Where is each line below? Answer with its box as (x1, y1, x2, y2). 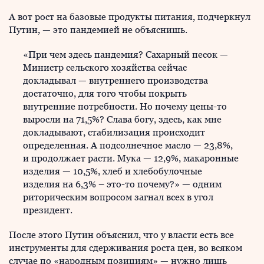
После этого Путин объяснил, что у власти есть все (9, 229, 234, 240)
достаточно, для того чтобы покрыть (23, 88, 187, 99)
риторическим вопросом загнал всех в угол (23, 192, 213, 203)
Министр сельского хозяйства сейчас (23, 62, 187, 73)
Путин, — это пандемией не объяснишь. (9, 24, 187, 35)
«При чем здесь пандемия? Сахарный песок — (23, 49, 228, 60)
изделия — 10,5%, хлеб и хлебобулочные (23, 166, 202, 177)
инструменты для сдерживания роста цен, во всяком (9, 242, 242, 253)
